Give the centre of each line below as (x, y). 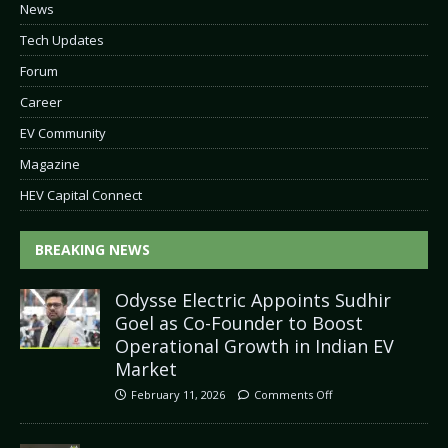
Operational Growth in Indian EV (254, 345)
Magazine (50, 163)
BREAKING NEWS (92, 249)
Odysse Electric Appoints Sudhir (253, 299)
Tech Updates (62, 39)
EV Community (63, 132)
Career (41, 101)
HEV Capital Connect (81, 194)
